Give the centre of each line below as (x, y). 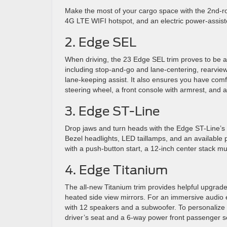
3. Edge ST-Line (112, 111)
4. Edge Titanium (116, 170)
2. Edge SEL (101, 42)
